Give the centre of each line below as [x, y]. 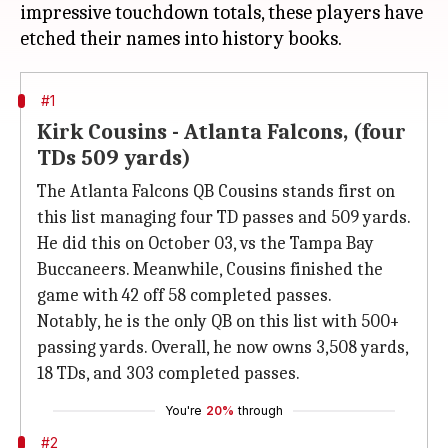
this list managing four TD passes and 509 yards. [224, 217]
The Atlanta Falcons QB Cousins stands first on [216, 191]
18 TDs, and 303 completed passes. [168, 373]
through [260, 410]
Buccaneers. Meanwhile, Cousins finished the [210, 269]
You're [183, 410]
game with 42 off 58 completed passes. [184, 295]
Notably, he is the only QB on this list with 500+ [218, 321]
